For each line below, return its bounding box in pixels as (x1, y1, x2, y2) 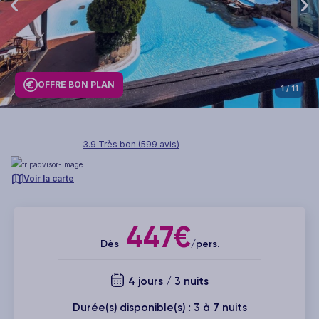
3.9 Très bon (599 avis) (83, 138, 179, 150)
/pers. (190, 237, 219, 250)
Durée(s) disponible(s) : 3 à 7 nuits (72, 300, 247, 314)
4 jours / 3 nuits (125, 274, 209, 288)
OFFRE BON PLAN (38, 79, 115, 90)
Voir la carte (23, 172, 74, 184)
